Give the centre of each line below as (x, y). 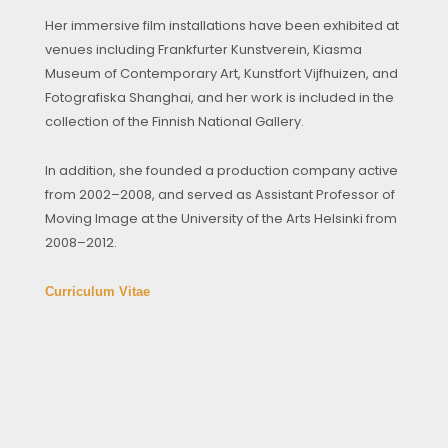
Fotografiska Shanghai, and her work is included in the (219, 98)
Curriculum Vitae (97, 292)
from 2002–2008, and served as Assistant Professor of (220, 195)
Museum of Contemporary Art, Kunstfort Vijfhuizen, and (221, 74)
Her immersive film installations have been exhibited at (222, 26)
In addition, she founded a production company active (221, 171)
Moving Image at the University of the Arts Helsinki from (221, 219)
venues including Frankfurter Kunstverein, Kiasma (203, 50)
